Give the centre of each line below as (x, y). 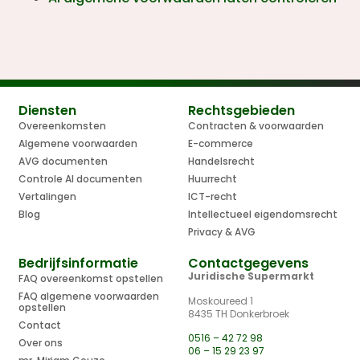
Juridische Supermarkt (251, 276)
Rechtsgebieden (241, 111)
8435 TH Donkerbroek (239, 313)
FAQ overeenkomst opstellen (91, 279)
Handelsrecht (221, 162)
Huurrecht (213, 179)
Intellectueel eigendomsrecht (263, 215)
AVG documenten (63, 162)
